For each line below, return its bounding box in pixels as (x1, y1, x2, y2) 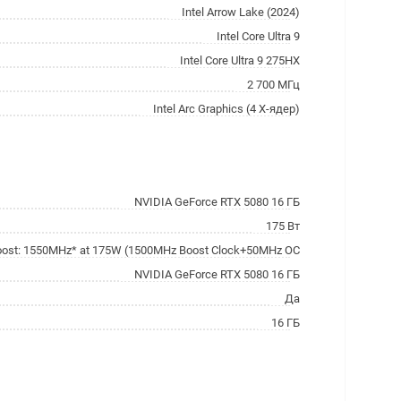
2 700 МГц (247, 78, 300, 91)
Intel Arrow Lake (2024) (182, 5, 300, 19)
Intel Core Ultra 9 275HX (180, 54, 300, 67)
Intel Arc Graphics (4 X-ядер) (153, 102, 300, 115)
